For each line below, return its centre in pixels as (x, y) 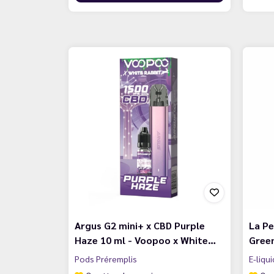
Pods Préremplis (106, 258)
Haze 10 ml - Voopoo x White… (145, 240)
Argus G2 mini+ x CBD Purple (140, 225)
